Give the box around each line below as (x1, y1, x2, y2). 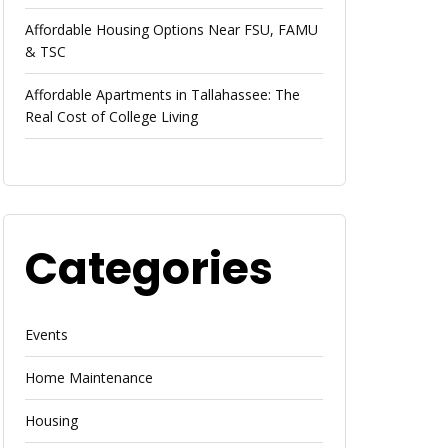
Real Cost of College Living (25, 107, 199, 127)
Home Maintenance (25, 367, 154, 387)
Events (25, 324, 69, 344)
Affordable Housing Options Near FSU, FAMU (25, 20, 319, 40)
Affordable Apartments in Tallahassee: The (25, 85, 301, 105)
